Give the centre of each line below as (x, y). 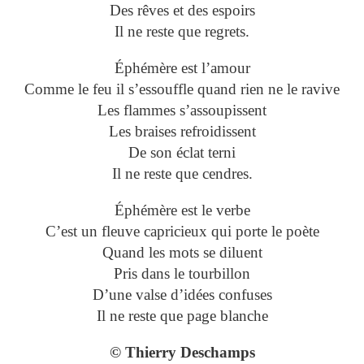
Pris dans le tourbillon (182, 274)
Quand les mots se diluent (182, 253)
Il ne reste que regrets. (182, 32)
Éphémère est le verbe (182, 210)
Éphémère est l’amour (182, 68)
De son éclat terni (182, 153)
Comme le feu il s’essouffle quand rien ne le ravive (182, 89)
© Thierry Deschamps (182, 353)
